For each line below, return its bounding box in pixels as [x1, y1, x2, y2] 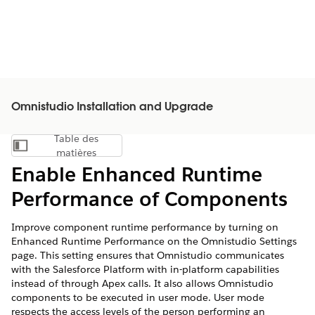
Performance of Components [11, 186, 288, 212]
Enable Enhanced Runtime [11, 162, 262, 187]
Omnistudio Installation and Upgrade [11, 102, 213, 113]
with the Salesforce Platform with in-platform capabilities [11, 263, 279, 276]
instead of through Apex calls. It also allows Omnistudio [11, 277, 274, 290]
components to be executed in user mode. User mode [11, 291, 264, 304]
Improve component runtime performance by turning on [11, 221, 278, 233]
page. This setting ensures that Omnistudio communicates [11, 249, 284, 262]
